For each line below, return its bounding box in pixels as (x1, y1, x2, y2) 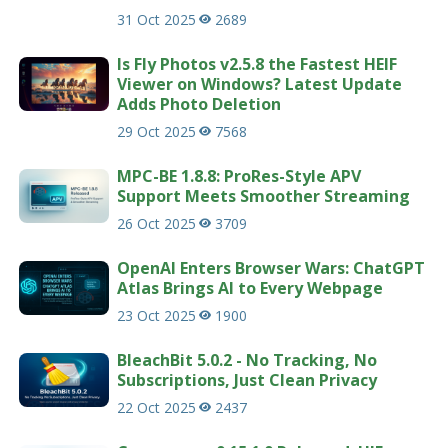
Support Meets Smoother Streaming (117, 184, 411, 207)
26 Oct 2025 (117, 213, 197, 233)
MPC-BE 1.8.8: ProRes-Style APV (117, 164, 362, 187)
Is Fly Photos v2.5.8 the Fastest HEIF (117, 52, 398, 75)
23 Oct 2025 (117, 305, 197, 325)
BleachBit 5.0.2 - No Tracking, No (117, 348, 378, 371)
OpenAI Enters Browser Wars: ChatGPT (117, 256, 426, 279)
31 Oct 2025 (117, 9, 197, 29)
